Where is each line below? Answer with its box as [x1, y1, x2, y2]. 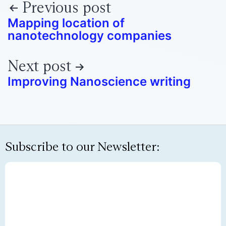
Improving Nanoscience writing [8, 74, 191, 89]
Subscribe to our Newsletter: [5, 138, 160, 154]
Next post [8, 56, 71, 76]
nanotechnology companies [8, 28, 172, 43]
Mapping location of [8, 15, 125, 30]
